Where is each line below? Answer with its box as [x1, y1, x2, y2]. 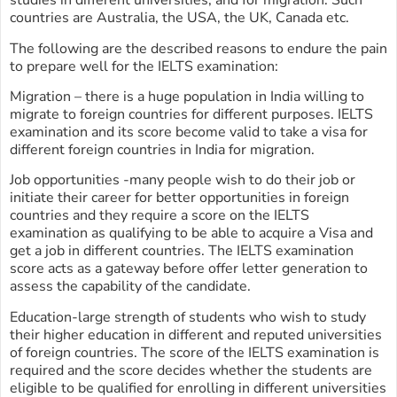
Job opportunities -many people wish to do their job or [10, 170, 355, 191]
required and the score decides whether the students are [10, 360, 372, 380]
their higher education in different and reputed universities [10, 324, 382, 345]
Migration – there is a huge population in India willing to [10, 86, 364, 106]
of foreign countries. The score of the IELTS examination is [10, 342, 379, 362]
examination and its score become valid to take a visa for [10, 121, 368, 142]
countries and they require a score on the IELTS [10, 206, 309, 226]
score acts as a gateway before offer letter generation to [10, 259, 368, 279]
